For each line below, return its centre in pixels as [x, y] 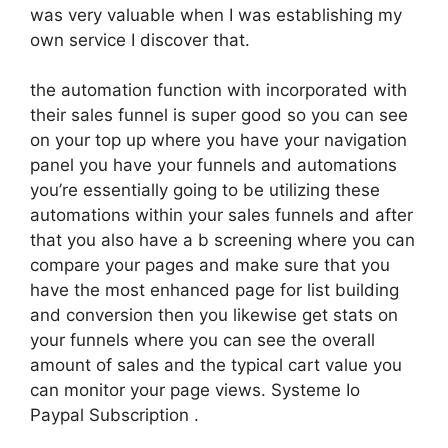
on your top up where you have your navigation [218, 140]
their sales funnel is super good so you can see [219, 115]
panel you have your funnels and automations [213, 165]
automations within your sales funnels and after [221, 215]
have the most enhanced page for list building [214, 290]
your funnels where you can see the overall [202, 340]
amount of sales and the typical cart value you [216, 365]
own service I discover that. [140, 39]
